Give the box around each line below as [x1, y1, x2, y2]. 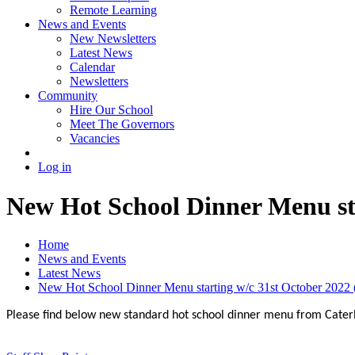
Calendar [70, 60, 115, 74]
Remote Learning [70, 3, 157, 17]
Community [38, 89, 97, 103]
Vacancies [70, 132, 120, 146]
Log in [38, 160, 71, 174]
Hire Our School [70, 103, 153, 117]
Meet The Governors [70, 117, 174, 132]
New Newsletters [70, 32, 156, 46]
